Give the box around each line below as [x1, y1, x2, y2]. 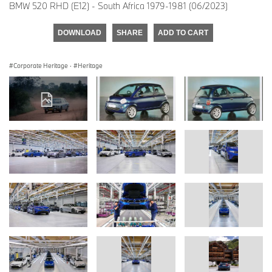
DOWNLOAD [58, 28, 101, 37]
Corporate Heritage [13, 61, 68, 70]
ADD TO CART [158, 28, 208, 37]
